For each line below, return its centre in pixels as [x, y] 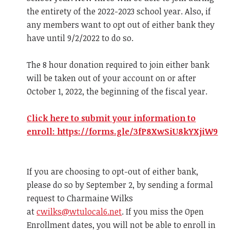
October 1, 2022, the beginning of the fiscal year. [117, 91]
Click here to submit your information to [111, 118]
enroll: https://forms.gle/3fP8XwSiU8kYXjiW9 [122, 131]
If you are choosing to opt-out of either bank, [113, 171]
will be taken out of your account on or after [112, 78]
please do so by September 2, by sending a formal [120, 185]
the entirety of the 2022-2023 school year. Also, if [119, 11]
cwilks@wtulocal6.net [79, 211]
